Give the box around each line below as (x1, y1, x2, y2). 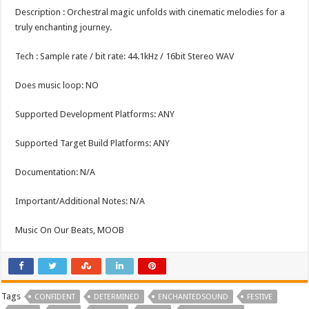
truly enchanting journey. (15, 22, 112, 32)
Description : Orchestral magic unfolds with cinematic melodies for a (15, 7, 286, 17)
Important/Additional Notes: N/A (15, 196, 146, 206)
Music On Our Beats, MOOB (15, 225, 125, 235)
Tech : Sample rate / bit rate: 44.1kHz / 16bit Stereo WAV (15, 51, 235, 61)
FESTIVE (247, 292, 273, 301)
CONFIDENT (34, 292, 76, 301)
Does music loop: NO (15, 80, 99, 90)
